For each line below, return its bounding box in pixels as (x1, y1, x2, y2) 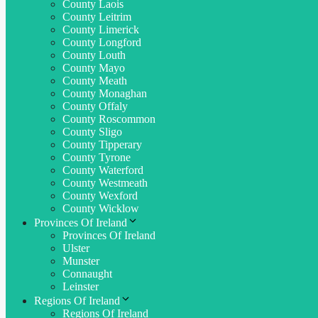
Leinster (62, 280, 99, 292)
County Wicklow (62, 202, 139, 214)
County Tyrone (62, 150, 131, 163)
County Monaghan (62, 87, 147, 99)
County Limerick (62, 23, 139, 35)
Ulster (62, 241, 89, 254)
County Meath (62, 74, 127, 87)
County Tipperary (62, 138, 142, 150)
